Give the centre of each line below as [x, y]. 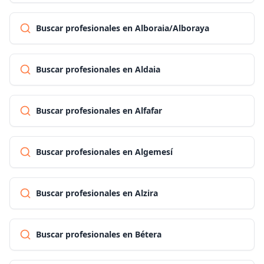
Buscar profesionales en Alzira [97, 193]
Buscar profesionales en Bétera [99, 234]
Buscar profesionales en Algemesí [104, 152]
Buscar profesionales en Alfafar [99, 110]
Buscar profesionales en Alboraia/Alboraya [123, 28]
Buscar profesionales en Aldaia [98, 69]
